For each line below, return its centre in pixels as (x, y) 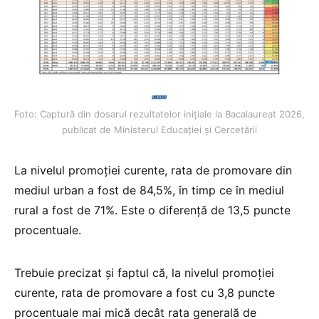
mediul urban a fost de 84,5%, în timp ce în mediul (149, 190)
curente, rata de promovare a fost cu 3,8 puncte (145, 292)
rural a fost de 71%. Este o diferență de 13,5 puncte (152, 210)
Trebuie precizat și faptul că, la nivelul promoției (144, 272)
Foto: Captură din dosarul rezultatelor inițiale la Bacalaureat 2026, (159, 114)
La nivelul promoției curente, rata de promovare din (153, 170)
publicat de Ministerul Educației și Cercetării (159, 129)
